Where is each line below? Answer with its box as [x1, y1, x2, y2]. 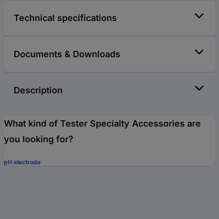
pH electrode [4, 158, 41, 166]
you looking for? [4, 133, 73, 144]
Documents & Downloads [14, 48, 120, 59]
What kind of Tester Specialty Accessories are [4, 118, 201, 129]
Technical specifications [14, 12, 117, 23]
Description [14, 85, 63, 95]
